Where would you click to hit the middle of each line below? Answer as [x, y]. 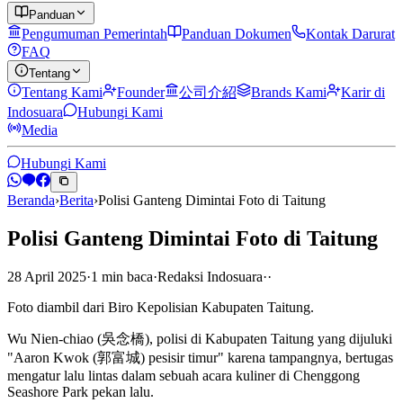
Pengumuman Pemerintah [94, 34]
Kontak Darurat [350, 34]
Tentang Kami [62, 92]
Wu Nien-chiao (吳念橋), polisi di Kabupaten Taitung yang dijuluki [200, 338]
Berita [76, 200]
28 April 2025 [47, 276]
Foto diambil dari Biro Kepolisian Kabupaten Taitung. [161, 307]
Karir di [363, 92]
